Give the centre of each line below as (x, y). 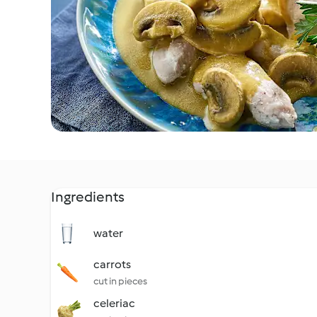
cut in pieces (120, 281)
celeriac (114, 303)
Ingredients (88, 197)
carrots (112, 264)
